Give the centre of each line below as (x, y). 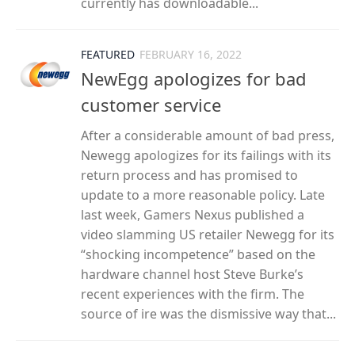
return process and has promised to (189, 176)
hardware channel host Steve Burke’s (192, 275)
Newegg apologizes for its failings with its (206, 156)
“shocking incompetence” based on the (198, 255)
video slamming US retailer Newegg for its (208, 235)
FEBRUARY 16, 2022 (191, 55)
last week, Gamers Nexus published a (193, 215)
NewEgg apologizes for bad (194, 79)
